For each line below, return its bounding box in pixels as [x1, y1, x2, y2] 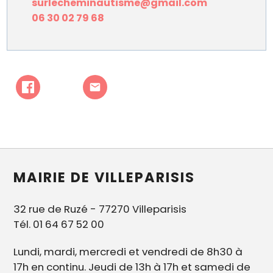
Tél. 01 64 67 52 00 [13, 217, 105, 232]
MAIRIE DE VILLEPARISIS [13, 168, 196, 187]
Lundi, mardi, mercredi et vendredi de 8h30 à [13, 244, 243, 259]
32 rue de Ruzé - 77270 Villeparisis [13, 202, 187, 216]
